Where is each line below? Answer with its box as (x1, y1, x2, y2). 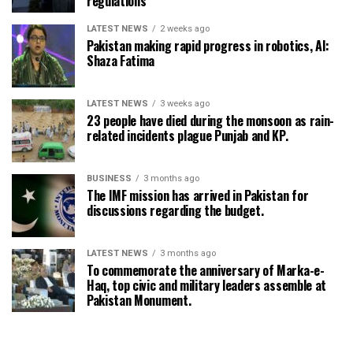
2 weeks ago (160, 24, 210, 35)
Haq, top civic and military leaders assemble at (87, 276, 326, 295)
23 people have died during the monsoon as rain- (87, 111, 334, 131)
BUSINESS (87, 173, 132, 184)
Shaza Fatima (87, 51, 155, 71)
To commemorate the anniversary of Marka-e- (87, 261, 325, 281)
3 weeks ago (160, 98, 210, 110)
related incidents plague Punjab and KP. (87, 126, 288, 146)
